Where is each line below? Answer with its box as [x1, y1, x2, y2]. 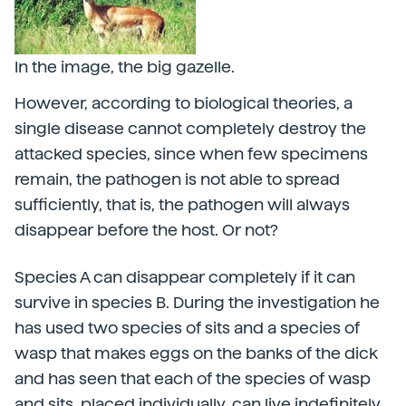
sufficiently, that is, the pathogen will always [14, 195, 350, 214]
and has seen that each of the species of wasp [14, 369, 371, 388]
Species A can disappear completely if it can [14, 267, 355, 286]
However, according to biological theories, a [14, 93, 353, 112]
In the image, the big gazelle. [14, 57, 235, 76]
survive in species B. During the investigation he [14, 293, 380, 312]
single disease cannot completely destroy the [14, 119, 366, 138]
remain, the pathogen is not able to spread [14, 169, 340, 188]
